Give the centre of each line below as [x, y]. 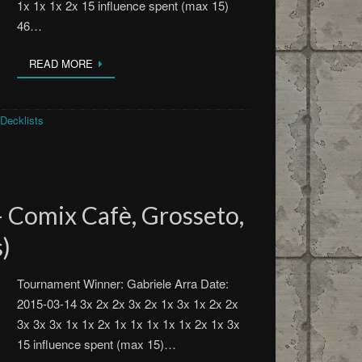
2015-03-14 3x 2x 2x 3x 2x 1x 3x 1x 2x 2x [128, 303]
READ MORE [61, 63]
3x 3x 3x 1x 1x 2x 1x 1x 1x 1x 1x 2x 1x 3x [129, 324]
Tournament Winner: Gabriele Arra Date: [123, 283]
